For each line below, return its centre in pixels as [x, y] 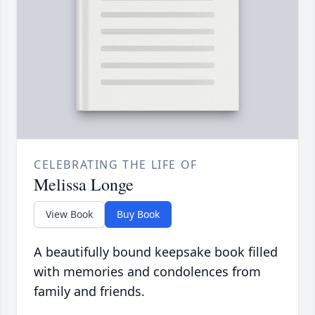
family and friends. [89, 291]
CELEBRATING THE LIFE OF [116, 165]
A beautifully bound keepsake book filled [156, 252]
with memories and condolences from [147, 272]
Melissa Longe [84, 185]
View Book [69, 214]
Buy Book [138, 214]
